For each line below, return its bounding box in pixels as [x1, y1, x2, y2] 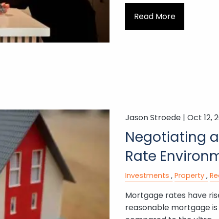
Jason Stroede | [125, 112, 187, 124]
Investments [125, 171, 169, 181]
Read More [133, 10, 175, 22]
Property [174, 171, 204, 181]
